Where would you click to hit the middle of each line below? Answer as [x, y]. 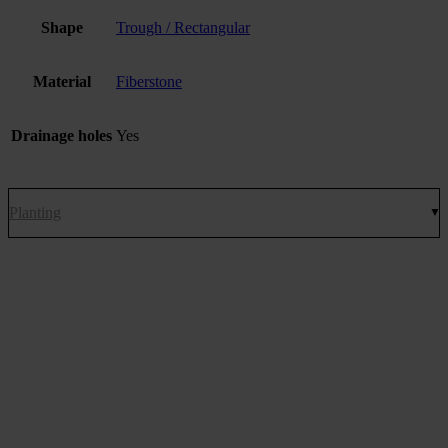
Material [61, 81]
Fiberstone [149, 81]
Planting [35, 212]
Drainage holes [61, 135]
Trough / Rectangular [183, 27]
